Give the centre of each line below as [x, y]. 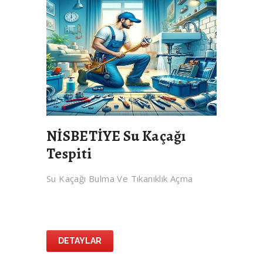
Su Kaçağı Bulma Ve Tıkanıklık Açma [120, 179]
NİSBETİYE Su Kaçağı [116, 136]
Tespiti [69, 154]
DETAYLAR [80, 241]
